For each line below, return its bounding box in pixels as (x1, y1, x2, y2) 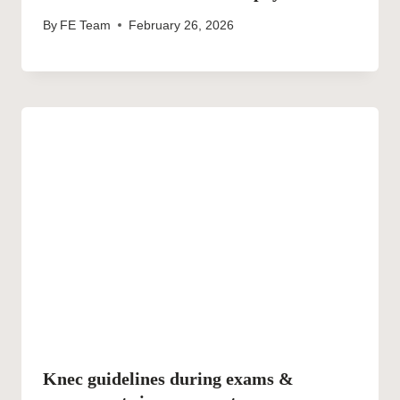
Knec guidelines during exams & (43, 368, 294, 388)
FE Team (60, 18, 112, 32)
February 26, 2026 (129, 18, 235, 32)
